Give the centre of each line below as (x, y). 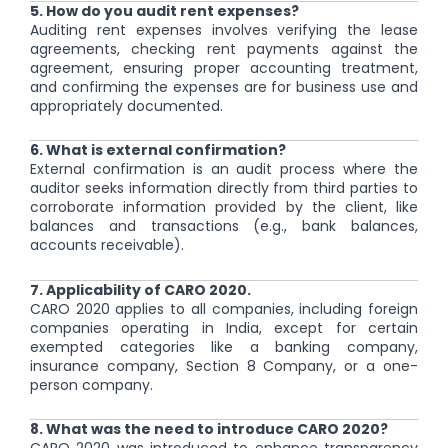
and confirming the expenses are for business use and (224, 86)
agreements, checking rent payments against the (224, 48)
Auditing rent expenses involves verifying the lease (224, 29)
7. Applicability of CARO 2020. (140, 289)
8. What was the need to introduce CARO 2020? (209, 429)
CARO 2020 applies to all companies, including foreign (224, 308)
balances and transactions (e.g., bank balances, (224, 226)
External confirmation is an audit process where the (224, 169)
